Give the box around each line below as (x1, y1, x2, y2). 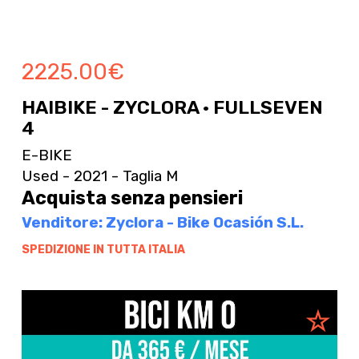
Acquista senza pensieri (21, 186, 243, 209)
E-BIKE (21, 146, 72, 165)
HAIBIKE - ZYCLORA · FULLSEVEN (21, 95, 323, 119)
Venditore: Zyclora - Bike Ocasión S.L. (21, 212, 304, 232)
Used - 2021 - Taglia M (21, 166, 178, 185)
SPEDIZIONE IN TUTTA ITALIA (21, 242, 185, 256)
